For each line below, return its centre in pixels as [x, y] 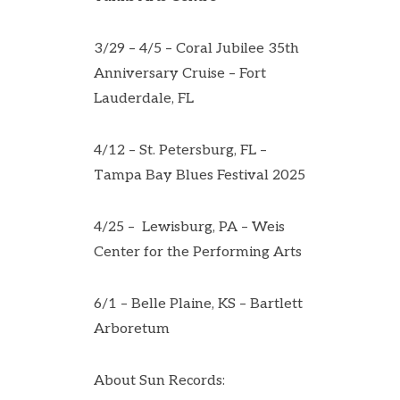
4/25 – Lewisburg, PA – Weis [189, 227]
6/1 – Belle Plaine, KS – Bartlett [198, 304]
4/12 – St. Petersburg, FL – [180, 150]
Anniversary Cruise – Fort [180, 74]
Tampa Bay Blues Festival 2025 [200, 175]
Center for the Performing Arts [198, 252]
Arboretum [132, 329]
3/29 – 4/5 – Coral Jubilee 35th [196, 49]
